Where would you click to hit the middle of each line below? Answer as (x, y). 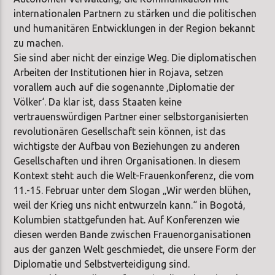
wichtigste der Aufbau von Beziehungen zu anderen (127, 146)
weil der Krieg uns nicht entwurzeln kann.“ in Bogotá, (130, 205)
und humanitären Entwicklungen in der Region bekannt (134, 28)
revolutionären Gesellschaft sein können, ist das (120, 131)
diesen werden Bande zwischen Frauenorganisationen (133, 234)
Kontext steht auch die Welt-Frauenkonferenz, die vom (134, 175)
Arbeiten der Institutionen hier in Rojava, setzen (119, 72)
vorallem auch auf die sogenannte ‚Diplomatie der (124, 87)
